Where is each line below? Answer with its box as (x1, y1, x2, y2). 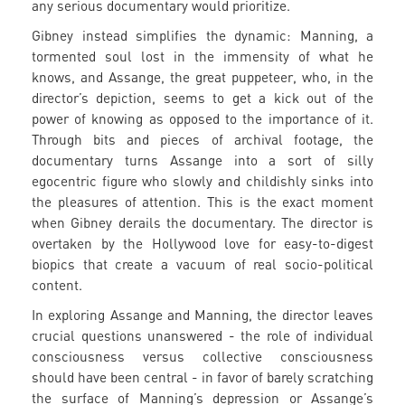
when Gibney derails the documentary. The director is (32, 214, 373, 231)
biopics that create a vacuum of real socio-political (32, 256, 373, 273)
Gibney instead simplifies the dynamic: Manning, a (32, 27, 373, 44)
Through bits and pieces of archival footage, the (32, 131, 373, 148)
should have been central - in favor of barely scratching (32, 369, 373, 386)
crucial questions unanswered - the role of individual (32, 327, 373, 344)
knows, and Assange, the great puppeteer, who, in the (32, 69, 373, 86)
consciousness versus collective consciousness (32, 348, 373, 365)
